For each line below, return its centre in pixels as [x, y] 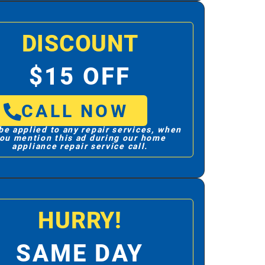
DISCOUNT [80, 44]
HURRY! [80, 221]
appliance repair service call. [80, 146]
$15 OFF [80, 77]
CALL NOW [75, 112]
